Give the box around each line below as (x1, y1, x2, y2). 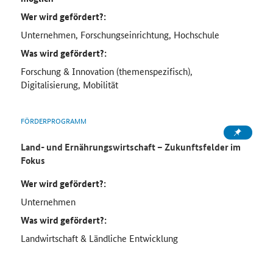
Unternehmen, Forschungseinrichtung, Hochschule (20, 28, 219, 41)
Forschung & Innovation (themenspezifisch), (20, 65, 193, 78)
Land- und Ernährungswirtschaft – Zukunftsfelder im (20, 140, 241, 154)
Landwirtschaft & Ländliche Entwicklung (20, 232, 178, 245)
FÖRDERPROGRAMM (20, 115, 87, 127)
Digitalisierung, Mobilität (20, 78, 118, 91)
